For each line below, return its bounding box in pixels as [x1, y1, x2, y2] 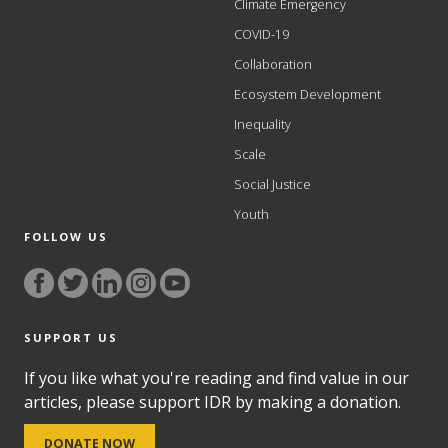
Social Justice [234, 175, 311, 193]
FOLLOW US [24, 228, 109, 244]
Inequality [234, 115, 291, 133]
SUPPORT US [24, 330, 119, 346]
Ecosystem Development [234, 85, 381, 103]
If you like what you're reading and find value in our [24, 367, 410, 390]
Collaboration [234, 55, 312, 73]
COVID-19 [234, 25, 289, 43]
